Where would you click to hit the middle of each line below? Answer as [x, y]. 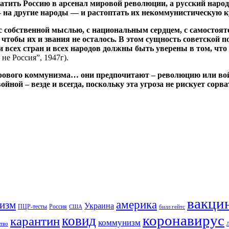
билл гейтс [172, 207]
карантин [35, 221]
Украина [99, 205]
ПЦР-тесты [32, 206]
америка [136, 204]
